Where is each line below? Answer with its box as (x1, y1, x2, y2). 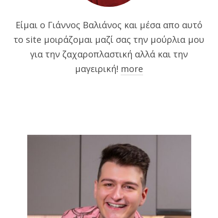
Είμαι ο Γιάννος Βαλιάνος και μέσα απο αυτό (16, 18, 202, 31)
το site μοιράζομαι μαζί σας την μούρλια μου (14, 33, 204, 45)
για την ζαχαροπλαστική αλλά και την (30, 48, 188, 60)
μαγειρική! (75, 62, 121, 74)
